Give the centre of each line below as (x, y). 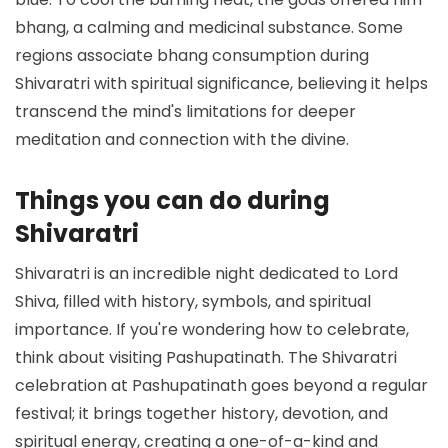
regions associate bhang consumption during (192, 55)
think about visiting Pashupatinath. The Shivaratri (206, 357)
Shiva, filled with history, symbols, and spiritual (193, 301)
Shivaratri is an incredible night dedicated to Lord (206, 273)
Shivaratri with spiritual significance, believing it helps (221, 83)
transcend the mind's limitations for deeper (185, 111)
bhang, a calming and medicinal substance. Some (209, 27)
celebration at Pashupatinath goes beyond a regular (221, 385)
